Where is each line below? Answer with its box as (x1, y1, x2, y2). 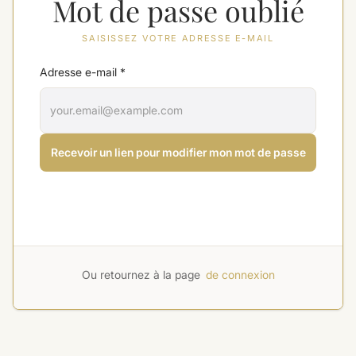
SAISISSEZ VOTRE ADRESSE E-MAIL (82, 32, 274, 44)
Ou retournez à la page (81, 268, 200, 282)
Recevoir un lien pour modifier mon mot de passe (50, 145, 306, 159)
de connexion (205, 268, 275, 282)
